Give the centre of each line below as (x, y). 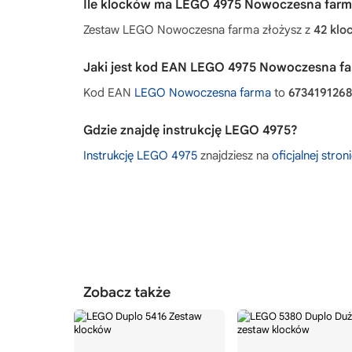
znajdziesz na (235, 155)
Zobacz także (127, 292)
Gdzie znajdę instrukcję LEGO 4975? (191, 130)
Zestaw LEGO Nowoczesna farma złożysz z (198, 29)
